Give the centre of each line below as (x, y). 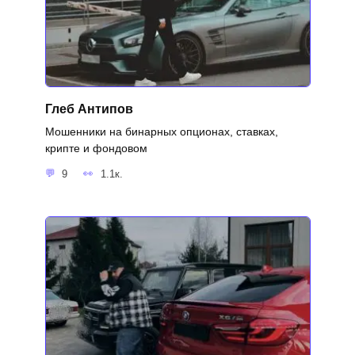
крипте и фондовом (96, 149)
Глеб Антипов (89, 109)
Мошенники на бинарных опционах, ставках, (161, 132)
